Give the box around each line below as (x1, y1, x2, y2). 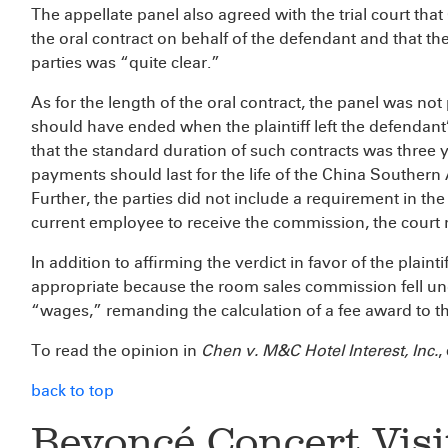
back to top (31, 381, 114, 400)
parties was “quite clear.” (31, 53, 220, 72)
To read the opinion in (31, 341, 201, 360)
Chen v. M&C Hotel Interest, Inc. (201, 341, 438, 360)
